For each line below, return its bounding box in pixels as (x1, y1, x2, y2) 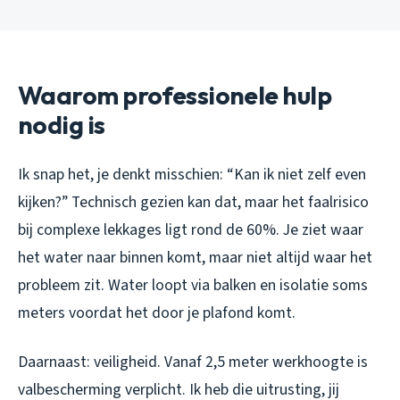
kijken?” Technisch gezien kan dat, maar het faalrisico (18, 190, 369, 213)
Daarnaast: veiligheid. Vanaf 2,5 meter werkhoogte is (18, 350, 368, 373)
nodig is (18, 108, 105, 140)
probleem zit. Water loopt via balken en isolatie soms (18, 273, 368, 296)
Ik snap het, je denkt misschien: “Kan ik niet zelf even (18, 162, 366, 186)
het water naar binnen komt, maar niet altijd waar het (18, 246, 372, 269)
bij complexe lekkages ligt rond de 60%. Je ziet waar (18, 218, 363, 241)
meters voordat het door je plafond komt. (18, 301, 296, 324)
